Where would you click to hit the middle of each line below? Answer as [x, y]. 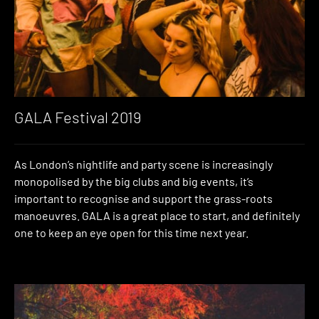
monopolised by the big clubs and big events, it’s [134, 181]
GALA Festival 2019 [78, 116]
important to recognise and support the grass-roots [143, 198]
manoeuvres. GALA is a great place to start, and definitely [157, 215]
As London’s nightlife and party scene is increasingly [143, 164]
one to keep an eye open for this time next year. [131, 232]
